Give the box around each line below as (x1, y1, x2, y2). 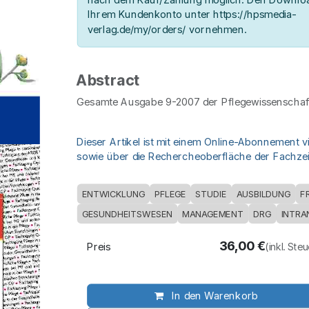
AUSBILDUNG (236, 188, 291, 200)
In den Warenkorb (168, 289, 258, 302)
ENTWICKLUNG (81, 188, 145, 200)
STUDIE (195, 188, 227, 200)
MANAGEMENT (182, 208, 243, 219)
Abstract (77, 71, 141, 90)
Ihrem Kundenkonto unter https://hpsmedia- (87, 8, 297, 21)
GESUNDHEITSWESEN (81, 208, 173, 219)
